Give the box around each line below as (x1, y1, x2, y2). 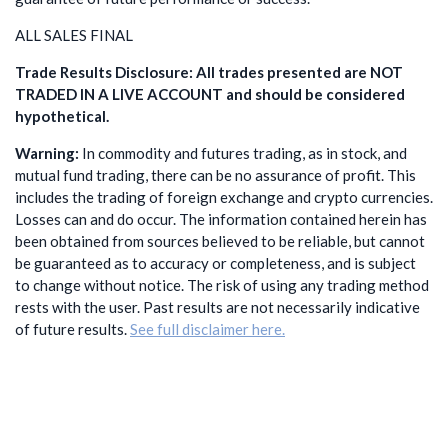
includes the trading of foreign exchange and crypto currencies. (15, 188, 433, 207)
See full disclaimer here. (130, 320, 285, 339)
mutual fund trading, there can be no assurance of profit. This (15, 166, 416, 185)
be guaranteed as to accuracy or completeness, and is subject (15, 254, 416, 273)
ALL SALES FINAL (15, 26, 133, 45)
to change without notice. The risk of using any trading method (15, 276, 429, 295)
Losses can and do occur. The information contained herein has (15, 210, 427, 229)
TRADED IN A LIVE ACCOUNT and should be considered (15, 85, 405, 104)
